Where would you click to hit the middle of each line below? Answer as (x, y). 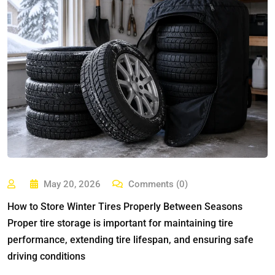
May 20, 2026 (72, 184)
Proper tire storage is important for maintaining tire (120, 223)
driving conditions (46, 257)
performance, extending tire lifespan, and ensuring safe (130, 240)
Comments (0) (157, 184)
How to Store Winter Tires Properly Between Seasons (125, 207)
